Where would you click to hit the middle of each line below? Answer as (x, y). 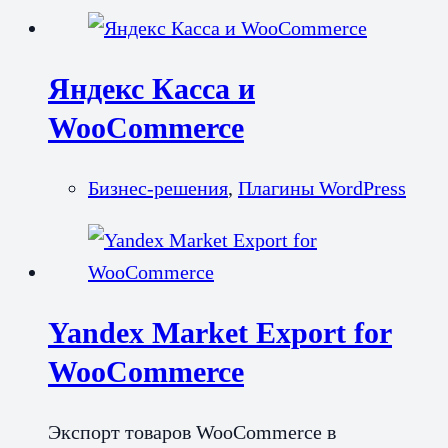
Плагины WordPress (322, 188)
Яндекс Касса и (151, 89)
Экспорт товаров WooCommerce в (192, 431)
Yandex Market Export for (220, 333)
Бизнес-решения (158, 188)
